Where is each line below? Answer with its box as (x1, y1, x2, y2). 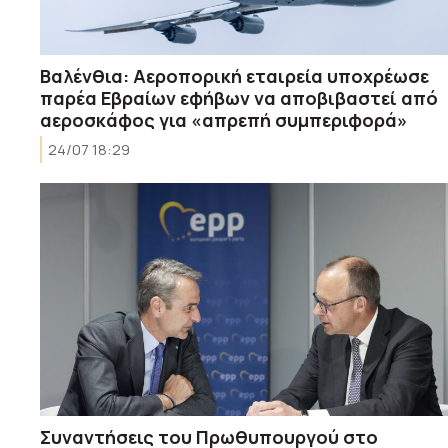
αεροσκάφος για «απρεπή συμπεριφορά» (40, 107, 408, 132)
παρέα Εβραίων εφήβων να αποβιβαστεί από (40, 85, 438, 110)
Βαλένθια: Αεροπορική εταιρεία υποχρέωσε (40, 63, 429, 88)
